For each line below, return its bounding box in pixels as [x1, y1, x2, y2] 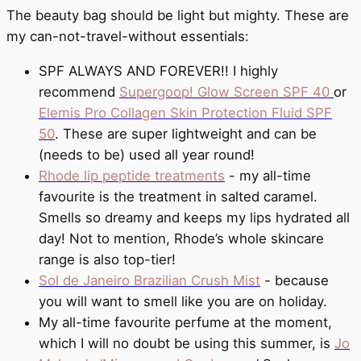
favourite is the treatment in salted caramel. [39, 189, 317, 205]
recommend [39, 84, 119, 101]
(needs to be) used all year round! [39, 147, 255, 164]
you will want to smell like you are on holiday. [39, 293, 327, 310]
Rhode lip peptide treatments [39, 168, 225, 185]
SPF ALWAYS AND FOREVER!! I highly [39, 63, 278, 80]
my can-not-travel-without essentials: [6, 28, 249, 45]
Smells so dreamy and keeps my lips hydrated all [39, 210, 350, 226]
